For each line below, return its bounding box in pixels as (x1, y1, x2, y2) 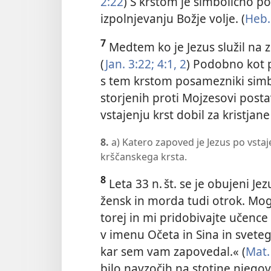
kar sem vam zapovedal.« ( (100, 243, 246, 260)
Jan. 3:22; (105, 55, 154, 72)
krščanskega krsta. (100, 150, 187, 164)
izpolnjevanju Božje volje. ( (100, 10, 245, 27)
